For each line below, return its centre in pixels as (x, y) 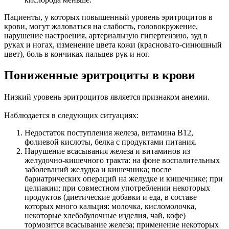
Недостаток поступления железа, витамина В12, (109, 133)
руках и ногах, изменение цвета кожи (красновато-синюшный (113, 44)
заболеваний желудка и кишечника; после (98, 170)
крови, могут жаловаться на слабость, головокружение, (101, 26)
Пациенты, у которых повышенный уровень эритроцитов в (108, 17)
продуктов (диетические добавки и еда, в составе (111, 197)
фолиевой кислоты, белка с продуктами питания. (111, 142)
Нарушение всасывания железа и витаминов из (107, 151)
